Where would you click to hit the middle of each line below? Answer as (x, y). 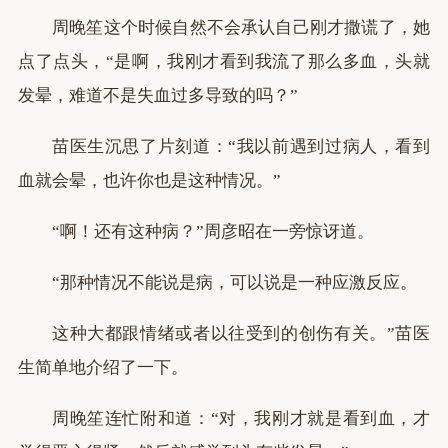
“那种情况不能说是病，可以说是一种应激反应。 (234, 282)
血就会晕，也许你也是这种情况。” (149, 180)
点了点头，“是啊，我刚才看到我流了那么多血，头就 (224, 61)
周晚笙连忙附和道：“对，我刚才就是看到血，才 (241, 418)
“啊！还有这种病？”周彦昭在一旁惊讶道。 (213, 231)
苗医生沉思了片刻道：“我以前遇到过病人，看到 (241, 146)
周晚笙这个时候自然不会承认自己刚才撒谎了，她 (241, 27)
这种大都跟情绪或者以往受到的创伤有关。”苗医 (241, 333)
